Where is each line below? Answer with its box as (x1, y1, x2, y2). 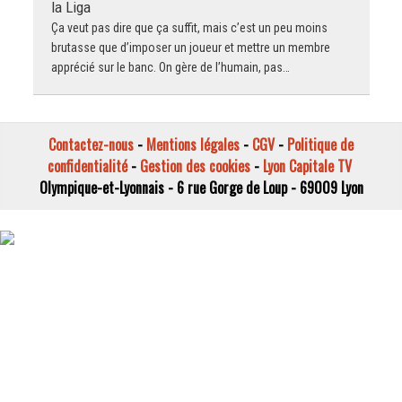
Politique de (287, 134, 354, 156)
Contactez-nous (48, 134, 134, 156)
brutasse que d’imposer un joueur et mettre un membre (50, 40, 330, 56)
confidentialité (47, 155, 127, 178)
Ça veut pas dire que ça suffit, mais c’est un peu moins (50, 21, 328, 36)
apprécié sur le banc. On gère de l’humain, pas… (50, 60, 290, 75)
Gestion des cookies (139, 155, 250, 178)
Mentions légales (146, 134, 240, 156)
